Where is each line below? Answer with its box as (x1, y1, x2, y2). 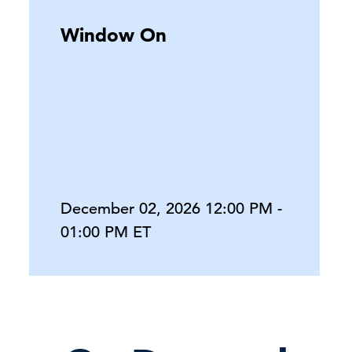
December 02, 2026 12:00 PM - (60, 199, 282, 218)
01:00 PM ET (60, 222, 151, 242)
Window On (60, 24, 167, 46)
